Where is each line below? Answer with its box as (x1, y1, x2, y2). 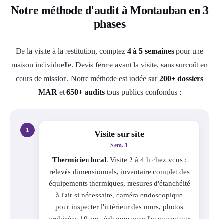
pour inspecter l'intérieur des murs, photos (55, 202, 183, 211)
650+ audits (66, 88, 105, 96)
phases (93, 17, 126, 30)
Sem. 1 (110, 141, 128, 149)
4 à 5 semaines (127, 46, 174, 55)
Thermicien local (52, 155, 106, 164)
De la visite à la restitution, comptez (16, 46, 127, 55)
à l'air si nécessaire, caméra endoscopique (56, 191, 183, 199)
